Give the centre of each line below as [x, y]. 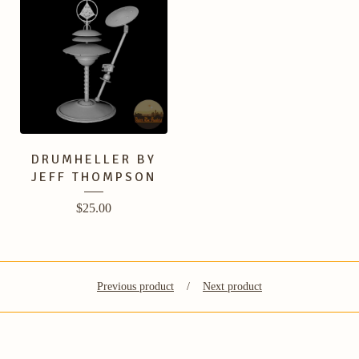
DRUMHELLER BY [94, 159]
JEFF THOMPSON [94, 177]
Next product [232, 286]
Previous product [135, 286]
